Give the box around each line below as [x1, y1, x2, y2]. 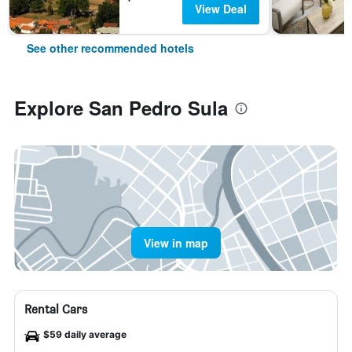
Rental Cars [24, 302, 87, 317]
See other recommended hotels [27, 40, 194, 56]
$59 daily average [43, 328, 126, 340]
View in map [144, 235, 208, 251]
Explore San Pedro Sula [14, 94, 228, 121]
